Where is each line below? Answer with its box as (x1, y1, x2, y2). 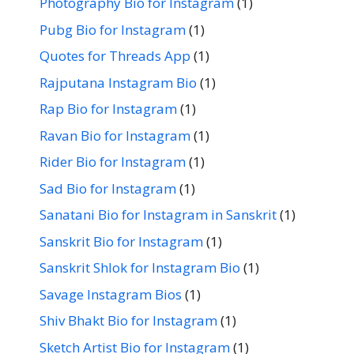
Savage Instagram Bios (40, 284, 182, 303)
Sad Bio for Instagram (40, 179, 176, 198)
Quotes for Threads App (40, 47, 190, 65)
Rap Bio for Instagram (40, 100, 177, 118)
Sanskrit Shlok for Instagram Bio (40, 258, 240, 277)
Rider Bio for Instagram (40, 153, 186, 171)
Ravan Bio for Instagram (40, 126, 190, 145)
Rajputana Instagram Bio (40, 73, 197, 92)
